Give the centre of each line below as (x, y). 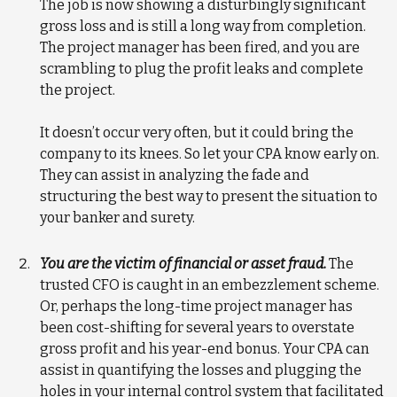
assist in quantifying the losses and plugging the (201, 370)
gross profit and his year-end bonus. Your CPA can (205, 349)
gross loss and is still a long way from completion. (203, 26)
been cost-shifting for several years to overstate (198, 327)
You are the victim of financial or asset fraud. (183, 264)
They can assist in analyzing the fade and (175, 175)
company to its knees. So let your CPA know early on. (210, 154)
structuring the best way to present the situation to (209, 196)
